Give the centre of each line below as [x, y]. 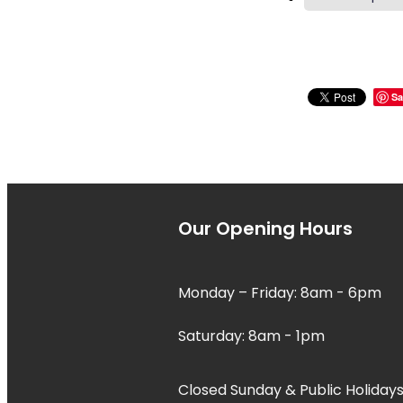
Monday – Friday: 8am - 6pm [282, 294]
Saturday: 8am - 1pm [253, 337]
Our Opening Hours [265, 231]
